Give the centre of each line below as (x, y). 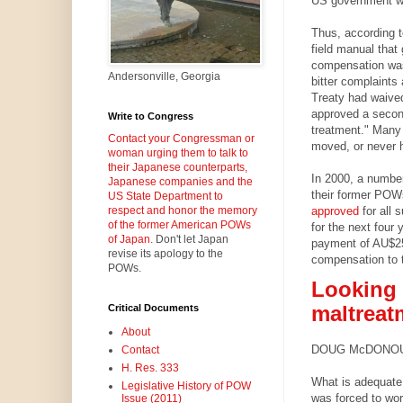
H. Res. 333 (150, 368)
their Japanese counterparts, (177, 168)
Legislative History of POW (186, 386)
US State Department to (165, 197)
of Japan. (130, 240)
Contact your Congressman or (181, 139)
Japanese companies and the (180, 182)
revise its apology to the (165, 254)
